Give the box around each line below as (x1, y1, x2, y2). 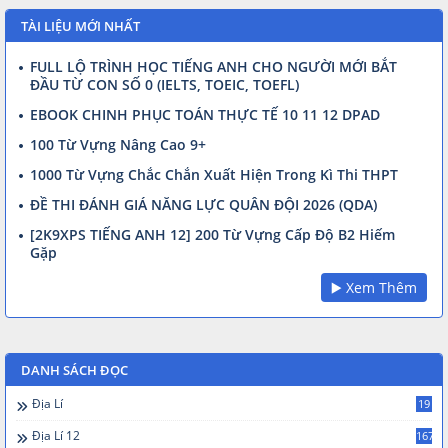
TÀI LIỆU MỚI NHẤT (21, 16, 140, 35)
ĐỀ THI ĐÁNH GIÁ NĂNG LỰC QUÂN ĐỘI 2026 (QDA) (30, 194, 377, 214)
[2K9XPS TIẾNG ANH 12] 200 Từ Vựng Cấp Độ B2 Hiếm (30, 224, 395, 244)
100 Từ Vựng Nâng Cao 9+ (30, 134, 206, 154)
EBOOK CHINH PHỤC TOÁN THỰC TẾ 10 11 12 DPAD (30, 104, 380, 124)
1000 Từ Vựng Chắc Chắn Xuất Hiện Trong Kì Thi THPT (30, 164, 398, 184)
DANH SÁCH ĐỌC (21, 360, 128, 379)
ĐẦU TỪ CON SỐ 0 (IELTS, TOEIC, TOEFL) (30, 74, 299, 94)
